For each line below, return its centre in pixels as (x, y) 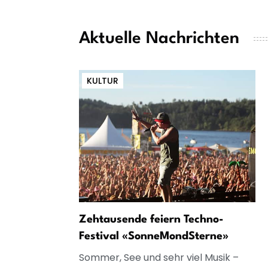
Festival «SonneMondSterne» (154, 236)
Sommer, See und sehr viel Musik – (159, 257)
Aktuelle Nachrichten (159, 39)
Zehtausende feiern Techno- (151, 219)
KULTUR (103, 80)
